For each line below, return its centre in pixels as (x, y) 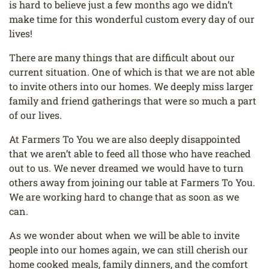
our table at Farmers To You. (191, 183)
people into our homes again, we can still (103, 250)
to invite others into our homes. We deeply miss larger (131, 86)
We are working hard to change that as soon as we (124, 197)
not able (236, 72)
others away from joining (68, 183)
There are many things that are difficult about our (122, 58)
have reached (221, 154)
